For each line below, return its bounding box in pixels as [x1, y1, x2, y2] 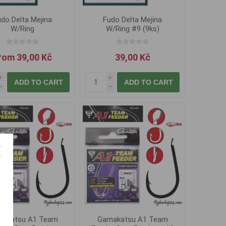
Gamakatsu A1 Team [97, 215, 168, 224]
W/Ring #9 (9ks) [105, 24, 159, 34]
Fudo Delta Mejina [103, 15, 162, 25]
